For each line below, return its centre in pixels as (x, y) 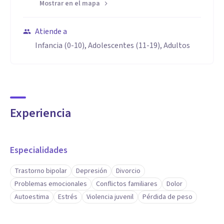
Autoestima (32, 197)
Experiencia (40, 113)
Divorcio (128, 171)
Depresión (91, 171)
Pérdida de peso (167, 197)
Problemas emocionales (51, 184)
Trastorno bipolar (41, 171)
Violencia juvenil (110, 197)
